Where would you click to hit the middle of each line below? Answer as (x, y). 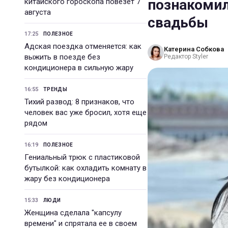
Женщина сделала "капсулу (73, 213)
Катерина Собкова (194, 49)
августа (38, 12)
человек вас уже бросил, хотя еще (85, 112)
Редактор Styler (186, 56)
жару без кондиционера (67, 179)
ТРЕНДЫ (55, 89)
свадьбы (178, 23)
